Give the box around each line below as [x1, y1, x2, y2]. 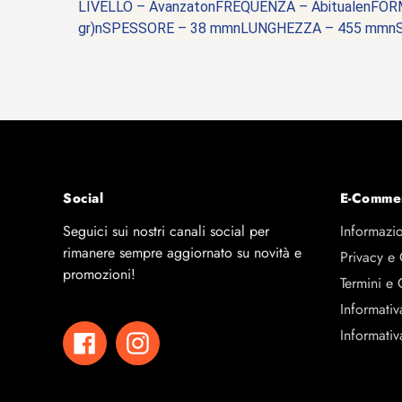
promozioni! [63, 264, 135, 284]
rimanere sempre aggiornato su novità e [63, 242, 301, 263]
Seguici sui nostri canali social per [63, 221, 269, 241]
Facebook [95, 330, 162, 351]
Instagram [148, 330, 215, 351]
